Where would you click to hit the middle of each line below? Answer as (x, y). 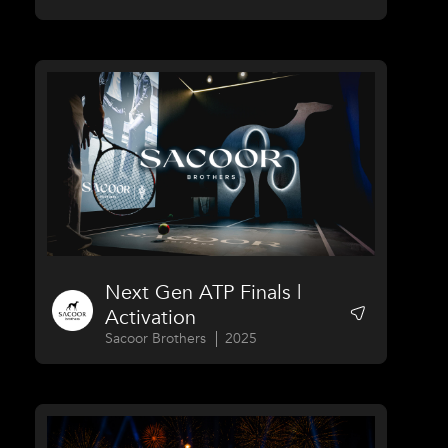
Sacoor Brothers (156, 339)
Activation (151, 318)
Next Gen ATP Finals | (203, 293)
